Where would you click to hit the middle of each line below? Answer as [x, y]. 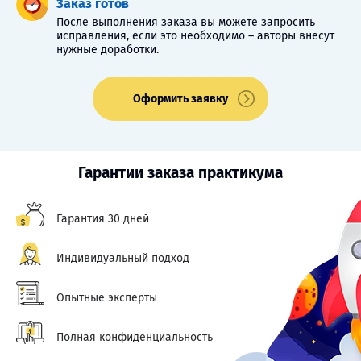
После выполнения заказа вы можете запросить [186, 22]
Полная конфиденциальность [135, 337]
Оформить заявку [180, 99]
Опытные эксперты [107, 298]
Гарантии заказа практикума [180, 173]
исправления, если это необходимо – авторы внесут [195, 36]
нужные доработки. [108, 50]
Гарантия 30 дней [103, 219]
